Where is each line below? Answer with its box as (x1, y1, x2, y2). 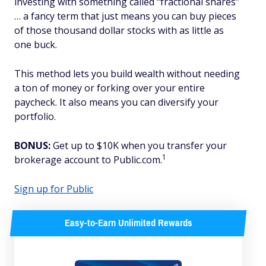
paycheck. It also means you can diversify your (14, 96, 218, 109)
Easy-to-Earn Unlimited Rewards (64, 214, 192, 232)
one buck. (14, 38, 57, 51)
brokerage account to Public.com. (14, 153, 162, 166)
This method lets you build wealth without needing (14, 67, 240, 80)
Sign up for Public (14, 182, 93, 195)
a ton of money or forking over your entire (14, 81, 205, 94)
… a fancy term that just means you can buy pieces (14, 9, 236, 23)
